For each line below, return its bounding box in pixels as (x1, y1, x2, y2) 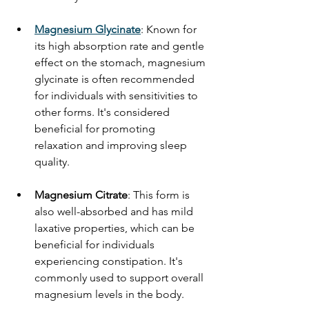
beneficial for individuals (34, 237, 157, 251)
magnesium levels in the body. (34, 287, 187, 301)
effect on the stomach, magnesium (34, 55, 208, 69)
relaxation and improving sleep (34, 138, 190, 152)
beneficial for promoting (34, 121, 158, 135)
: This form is (128, 188, 192, 201)
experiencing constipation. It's (34, 254, 186, 268)
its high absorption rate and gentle (34, 39, 207, 52)
